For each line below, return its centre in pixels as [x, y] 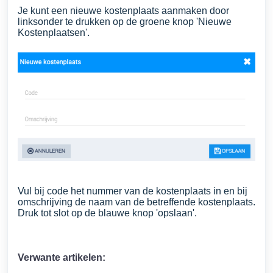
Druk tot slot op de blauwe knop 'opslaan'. [108, 213]
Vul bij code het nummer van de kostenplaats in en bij [133, 191]
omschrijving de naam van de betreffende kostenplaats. [136, 202]
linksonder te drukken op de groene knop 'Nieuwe [125, 22]
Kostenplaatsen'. [55, 33]
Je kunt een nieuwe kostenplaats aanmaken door [123, 11]
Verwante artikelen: [62, 258]
